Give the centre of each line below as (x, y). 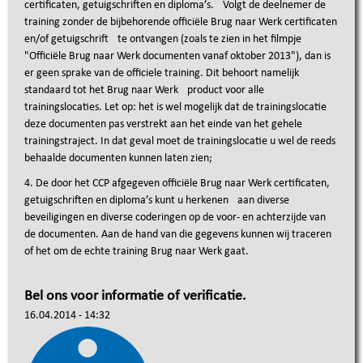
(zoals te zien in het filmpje (241, 39)
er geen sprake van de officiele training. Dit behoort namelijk (162, 73)
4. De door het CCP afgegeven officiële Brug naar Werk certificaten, (177, 184)
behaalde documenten (77, 158)
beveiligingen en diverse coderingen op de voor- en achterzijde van (175, 218)
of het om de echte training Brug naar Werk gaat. (137, 252)
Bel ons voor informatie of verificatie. (135, 296)
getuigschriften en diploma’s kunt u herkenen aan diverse (157, 201)
